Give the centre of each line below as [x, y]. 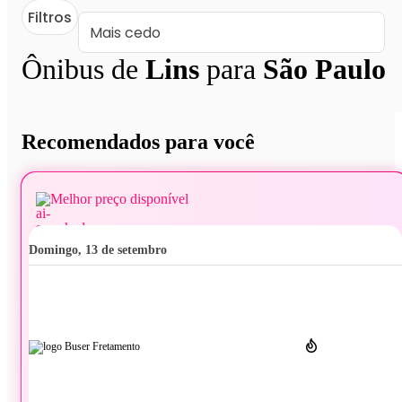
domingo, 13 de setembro [102, 249]
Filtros [50, 17]
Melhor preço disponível [119, 198]
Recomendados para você [138, 142]
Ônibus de [83, 69]
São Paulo [324, 69]
